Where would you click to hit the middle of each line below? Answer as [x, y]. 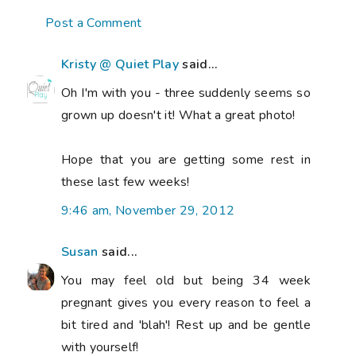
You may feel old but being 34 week [186, 280]
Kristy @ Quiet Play [120, 64]
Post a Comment [94, 23]
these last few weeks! [126, 182]
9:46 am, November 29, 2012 [148, 210]
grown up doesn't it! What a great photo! [178, 115]
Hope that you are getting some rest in [186, 159]
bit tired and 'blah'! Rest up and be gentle [186, 325]
